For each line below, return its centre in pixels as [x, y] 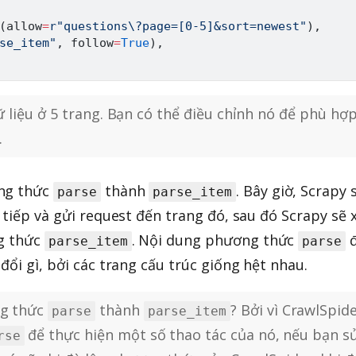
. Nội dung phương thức [215, 240]
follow [89, 43]
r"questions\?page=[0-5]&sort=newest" [178, 27]
